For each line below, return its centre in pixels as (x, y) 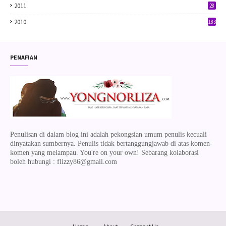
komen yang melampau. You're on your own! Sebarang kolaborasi (104, 153)
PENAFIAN (24, 57)
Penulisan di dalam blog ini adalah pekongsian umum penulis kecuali (108, 134)
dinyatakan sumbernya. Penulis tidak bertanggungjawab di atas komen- (111, 144)
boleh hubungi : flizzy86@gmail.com (64, 162)
